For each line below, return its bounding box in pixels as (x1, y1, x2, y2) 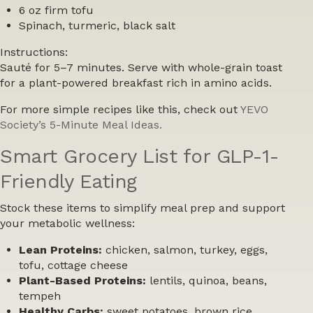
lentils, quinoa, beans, (146, 273, 268, 287)
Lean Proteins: (19, 242, 103, 256)
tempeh (19, 289, 61, 303)
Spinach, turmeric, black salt (19, 18, 176, 32)
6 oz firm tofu (19, 3, 94, 17)
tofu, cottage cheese (19, 258, 129, 272)
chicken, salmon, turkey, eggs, (102, 242, 268, 256)
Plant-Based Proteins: (19, 273, 147, 287)
